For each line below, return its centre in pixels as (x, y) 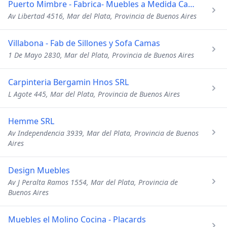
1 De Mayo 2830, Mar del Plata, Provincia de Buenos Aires (101, 55)
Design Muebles (39, 170)
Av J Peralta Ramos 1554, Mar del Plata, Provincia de (93, 182)
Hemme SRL (31, 121)
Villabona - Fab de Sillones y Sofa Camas (84, 43)
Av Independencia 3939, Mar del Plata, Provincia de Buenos (103, 133)
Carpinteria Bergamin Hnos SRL (68, 82)
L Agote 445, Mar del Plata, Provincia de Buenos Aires (94, 94)
